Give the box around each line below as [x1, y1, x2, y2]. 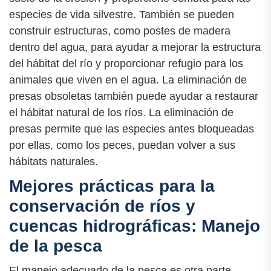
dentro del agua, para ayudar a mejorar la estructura [9, 41, 261, 53]
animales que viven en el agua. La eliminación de [9, 73, 247, 86]
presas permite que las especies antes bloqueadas [9, 122, 254, 135]
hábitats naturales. [9, 155, 98, 168]
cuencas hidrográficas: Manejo [9, 216, 260, 235]
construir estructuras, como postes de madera [9, 24, 230, 37]
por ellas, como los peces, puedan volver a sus [9, 139, 235, 151]
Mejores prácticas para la [9, 176, 215, 195]
